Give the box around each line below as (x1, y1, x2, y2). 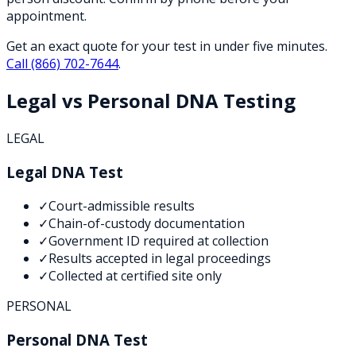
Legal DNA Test (6, 162, 123, 183)
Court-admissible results (48, 196, 195, 215)
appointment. (6, 6, 87, 25)
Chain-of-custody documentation (48, 214, 245, 232)
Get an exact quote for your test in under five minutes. (6, 37, 327, 55)
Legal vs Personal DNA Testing (6, 87, 296, 114)
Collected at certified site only (48, 266, 222, 284)
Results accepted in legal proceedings (48, 249, 271, 267)
